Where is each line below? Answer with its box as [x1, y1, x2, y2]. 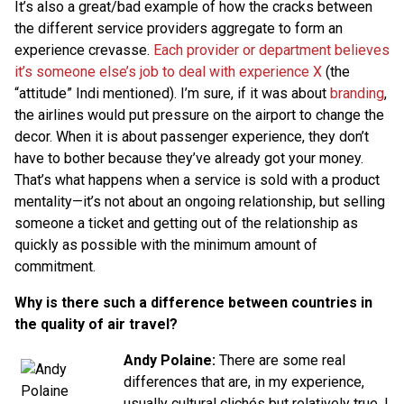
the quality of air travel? [14, 315, 178, 333]
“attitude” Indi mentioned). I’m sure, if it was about [14, 84, 330, 102]
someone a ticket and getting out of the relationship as [14, 214, 358, 232]
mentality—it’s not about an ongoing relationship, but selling [14, 192, 385, 210]
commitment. [14, 257, 96, 275]
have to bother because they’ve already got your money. [14, 149, 363, 167]
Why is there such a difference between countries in [14, 293, 372, 311]
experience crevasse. [14, 41, 153, 59]
